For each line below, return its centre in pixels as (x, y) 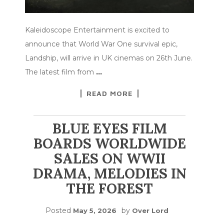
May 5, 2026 (95, 210)
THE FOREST (109, 188)
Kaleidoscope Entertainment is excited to (97, 30)
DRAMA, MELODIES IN (109, 173)
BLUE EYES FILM (109, 128)
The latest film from (60, 72)
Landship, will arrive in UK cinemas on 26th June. (109, 58)
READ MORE (109, 93)
